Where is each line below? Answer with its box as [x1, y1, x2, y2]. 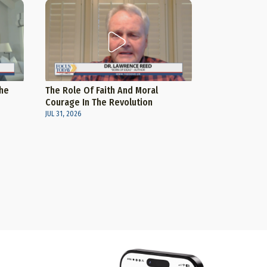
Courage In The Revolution [45, 97, 153, 108]
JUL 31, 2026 [45, 110, 81, 119]
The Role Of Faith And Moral [45, 85, 158, 97]
